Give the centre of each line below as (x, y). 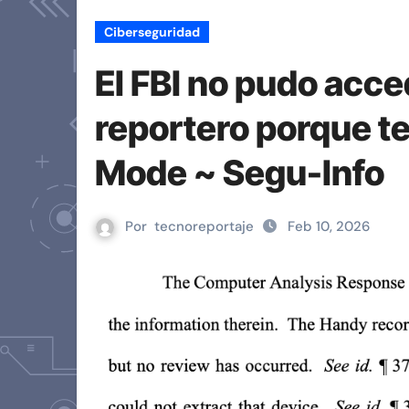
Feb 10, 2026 (329, 226)
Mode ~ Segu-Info (240, 173)
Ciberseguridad (152, 32)
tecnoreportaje (204, 226)
